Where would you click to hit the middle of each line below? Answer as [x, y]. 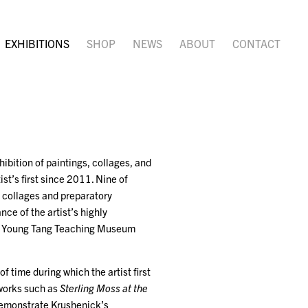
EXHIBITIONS [37, 43]
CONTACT [256, 43]
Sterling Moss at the [104, 288]
